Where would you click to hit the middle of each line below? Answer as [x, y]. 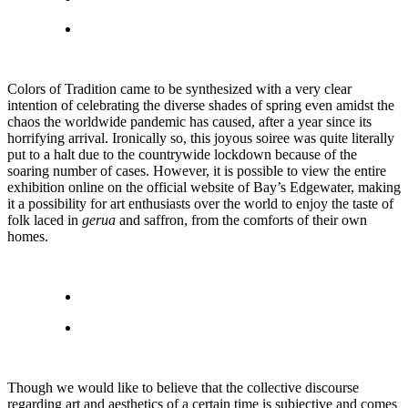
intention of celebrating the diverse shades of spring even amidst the [201, 105]
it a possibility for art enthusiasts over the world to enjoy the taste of [200, 203]
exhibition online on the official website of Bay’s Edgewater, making [204, 187]
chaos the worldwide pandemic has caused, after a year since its [189, 121]
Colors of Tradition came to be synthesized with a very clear [179, 88]
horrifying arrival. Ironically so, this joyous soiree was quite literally [201, 138]
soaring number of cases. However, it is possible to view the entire [197, 170]
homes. [28, 236]
